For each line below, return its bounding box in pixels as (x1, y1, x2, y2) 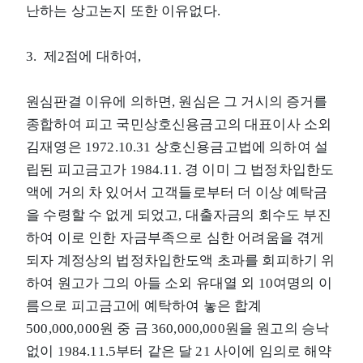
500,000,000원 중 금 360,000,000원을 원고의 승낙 (26, 320, 330, 336)
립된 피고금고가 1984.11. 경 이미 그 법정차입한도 (26, 161, 335, 177)
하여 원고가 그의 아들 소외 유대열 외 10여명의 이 (26, 275, 332, 291)
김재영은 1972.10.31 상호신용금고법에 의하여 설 (26, 139, 329, 155)
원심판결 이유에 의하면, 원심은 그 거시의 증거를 (26, 93, 328, 109)
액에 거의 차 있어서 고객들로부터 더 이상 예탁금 (26, 184, 328, 200)
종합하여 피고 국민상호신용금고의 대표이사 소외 (26, 116, 332, 132)
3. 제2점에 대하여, (26, 48, 142, 64)
